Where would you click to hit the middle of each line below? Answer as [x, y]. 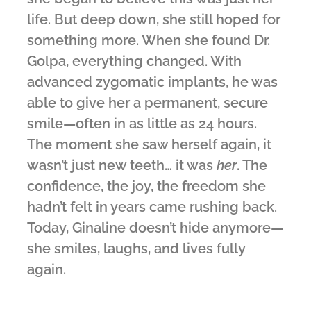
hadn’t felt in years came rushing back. [152, 207]
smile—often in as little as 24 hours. [142, 124]
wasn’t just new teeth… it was [122, 166]
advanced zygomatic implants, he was [152, 82]
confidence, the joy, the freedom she [146, 186]
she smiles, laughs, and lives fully [136, 249]
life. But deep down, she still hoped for [154, 20]
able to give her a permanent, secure [148, 103]
